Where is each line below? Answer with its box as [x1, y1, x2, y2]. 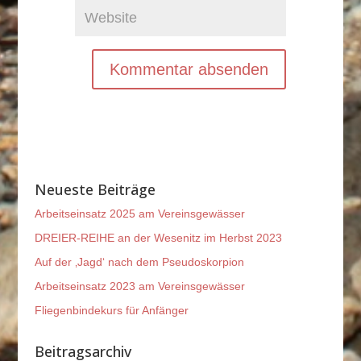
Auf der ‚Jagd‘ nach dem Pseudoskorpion [34, 255, 244, 269]
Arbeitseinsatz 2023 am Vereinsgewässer [34, 280, 245, 293]
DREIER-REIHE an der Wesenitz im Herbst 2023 [34, 231, 282, 245]
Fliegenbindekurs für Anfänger [34, 304, 189, 317]
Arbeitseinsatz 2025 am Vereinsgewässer [34, 207, 245, 221]
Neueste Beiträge [34, 180, 156, 200]
